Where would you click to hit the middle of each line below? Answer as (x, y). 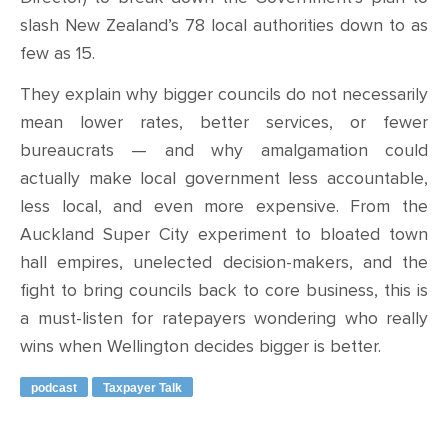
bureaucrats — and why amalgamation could (224, 150)
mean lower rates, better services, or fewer (224, 122)
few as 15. (57, 53)
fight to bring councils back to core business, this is (224, 290)
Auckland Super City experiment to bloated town (224, 234)
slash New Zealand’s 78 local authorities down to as (224, 25)
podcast (54, 387)
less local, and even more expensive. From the (224, 206)
